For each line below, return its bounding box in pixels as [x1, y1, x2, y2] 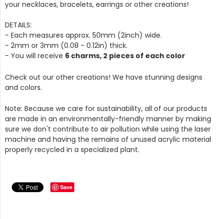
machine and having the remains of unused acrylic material [5, 134, 211, 145]
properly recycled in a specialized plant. [5, 145, 141, 155]
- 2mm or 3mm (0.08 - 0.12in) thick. [5, 40, 128, 50]
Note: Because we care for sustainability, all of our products [5, 104, 207, 114]
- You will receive [5, 50, 65, 61]
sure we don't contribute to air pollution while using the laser [5, 124, 211, 134]
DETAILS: [5, 20, 32, 30]
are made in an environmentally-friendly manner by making [5, 114, 211, 124]
